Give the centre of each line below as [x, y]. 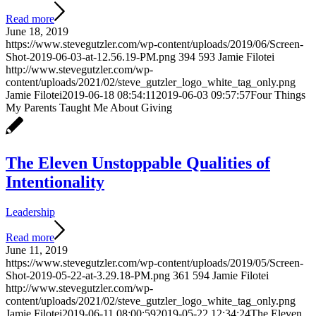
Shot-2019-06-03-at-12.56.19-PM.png [91, 56]
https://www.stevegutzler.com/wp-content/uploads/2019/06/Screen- [154, 44]
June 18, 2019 [37, 31]
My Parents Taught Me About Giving [89, 107]
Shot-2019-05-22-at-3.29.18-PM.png [88, 275]
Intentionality [55, 182]
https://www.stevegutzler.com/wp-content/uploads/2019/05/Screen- [154, 262]
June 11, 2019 [37, 250]
